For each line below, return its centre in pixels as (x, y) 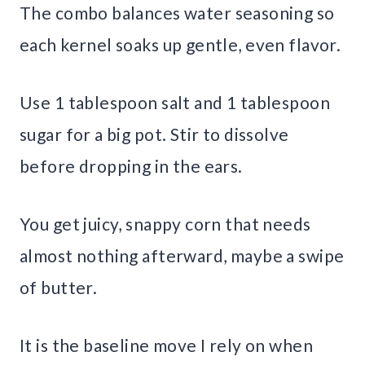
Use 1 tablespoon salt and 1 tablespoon (175, 102)
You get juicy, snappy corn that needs (165, 223)
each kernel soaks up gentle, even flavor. (180, 44)
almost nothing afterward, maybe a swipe (182, 255)
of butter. (59, 287)
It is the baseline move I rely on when (166, 345)
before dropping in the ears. (131, 165)
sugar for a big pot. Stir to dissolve (154, 134)
